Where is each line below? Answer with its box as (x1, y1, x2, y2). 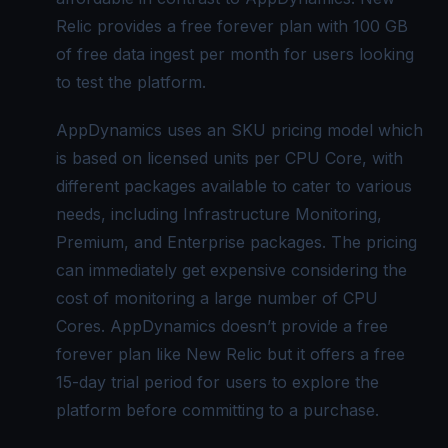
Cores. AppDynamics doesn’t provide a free (56, 315, 388, 336)
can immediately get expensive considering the (56, 259, 407, 280)
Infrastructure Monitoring (183, 203, 377, 224)
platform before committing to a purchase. (56, 399, 379, 420)
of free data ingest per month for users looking (56, 43, 414, 64)
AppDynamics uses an (56, 119, 231, 140)
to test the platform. (56, 71, 206, 92)
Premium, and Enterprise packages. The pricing (56, 231, 417, 252)
